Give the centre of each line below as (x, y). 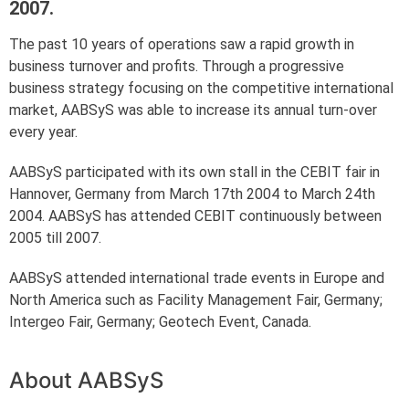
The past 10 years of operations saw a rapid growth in (182, 44)
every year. (43, 131)
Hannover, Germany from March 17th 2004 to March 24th (192, 194)
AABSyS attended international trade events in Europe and (197, 278)
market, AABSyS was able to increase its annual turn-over (193, 110)
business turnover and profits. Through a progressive (177, 66)
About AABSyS (86, 380)
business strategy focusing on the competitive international (201, 88)
